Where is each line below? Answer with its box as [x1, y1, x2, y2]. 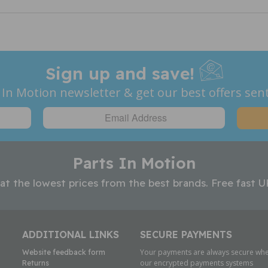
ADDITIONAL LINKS [22, 228, 119, 240]
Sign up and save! [45, 62, 200, 84]
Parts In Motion [72, 153, 196, 173]
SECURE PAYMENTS [139, 228, 232, 240]
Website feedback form [22, 247, 105, 257]
